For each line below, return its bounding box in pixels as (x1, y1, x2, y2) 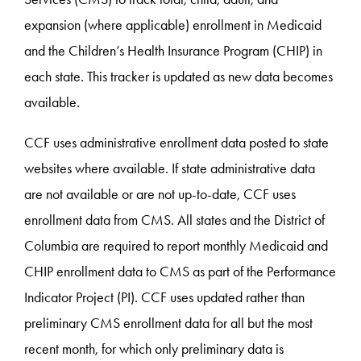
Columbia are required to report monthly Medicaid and (24, 237, 329, 255)
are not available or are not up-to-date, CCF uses (24, 185, 297, 204)
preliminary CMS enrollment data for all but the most (24, 314, 313, 333)
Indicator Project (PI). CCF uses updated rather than (24, 288, 305, 307)
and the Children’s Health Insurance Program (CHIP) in (24, 42, 323, 60)
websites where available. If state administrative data (24, 160, 316, 178)
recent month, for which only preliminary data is (24, 340, 284, 359)
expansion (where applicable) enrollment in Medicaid (24, 16, 322, 35)
